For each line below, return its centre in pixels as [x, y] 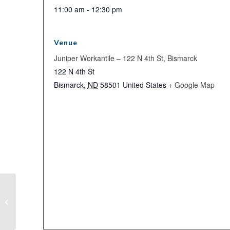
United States [144, 85]
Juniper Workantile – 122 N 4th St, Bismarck [125, 58]
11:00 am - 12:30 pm [88, 9]
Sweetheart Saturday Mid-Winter [69, 196]
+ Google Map [191, 85]
